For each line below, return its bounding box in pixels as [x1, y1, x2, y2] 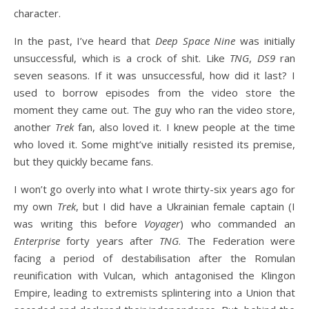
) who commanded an [180, 217, 296, 230]
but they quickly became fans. [14, 154, 153, 168]
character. [14, 6, 61, 20]
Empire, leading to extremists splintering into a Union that [14, 286, 295, 299]
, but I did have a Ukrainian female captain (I [75, 199, 296, 213]
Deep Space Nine [154, 34, 236, 48]
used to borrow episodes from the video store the [14, 86, 295, 99]
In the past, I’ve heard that [14, 34, 155, 48]
